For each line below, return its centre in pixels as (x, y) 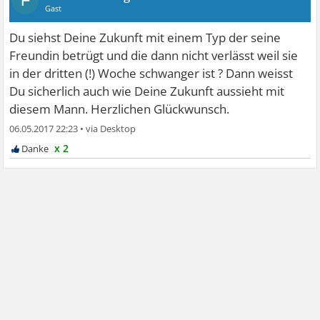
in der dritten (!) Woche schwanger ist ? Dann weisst (151, 73)
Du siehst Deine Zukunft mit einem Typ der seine (145, 37)
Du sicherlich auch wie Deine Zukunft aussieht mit (147, 91)
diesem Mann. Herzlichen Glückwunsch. (120, 109)
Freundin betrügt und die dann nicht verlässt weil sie (154, 55)
